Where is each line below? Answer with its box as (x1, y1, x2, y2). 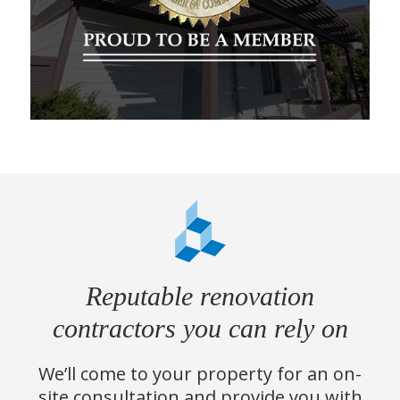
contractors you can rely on (52, 313, 348, 344)
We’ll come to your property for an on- (38, 362, 362, 387)
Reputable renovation (86, 281, 314, 312)
